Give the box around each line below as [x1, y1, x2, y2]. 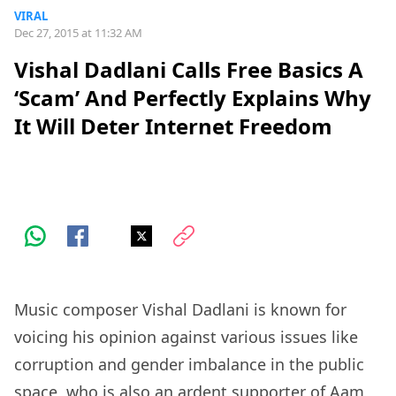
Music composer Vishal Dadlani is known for [14, 299, 346, 321]
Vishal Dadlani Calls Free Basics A [14, 55, 363, 85]
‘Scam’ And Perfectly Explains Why [14, 83, 371, 113]
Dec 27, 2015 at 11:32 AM [14, 25, 142, 41]
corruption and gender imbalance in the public [14, 354, 364, 376]
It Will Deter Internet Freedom [14, 111, 332, 141]
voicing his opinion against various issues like [14, 326, 358, 348]
